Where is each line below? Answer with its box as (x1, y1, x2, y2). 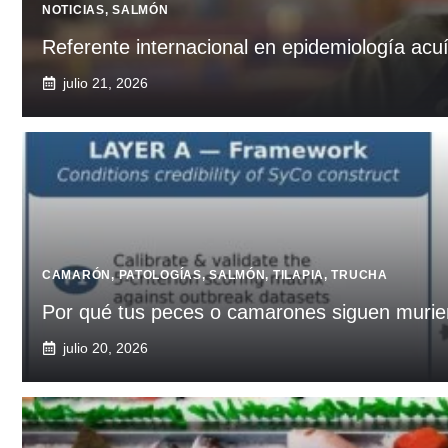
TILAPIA (272, 267, 324, 282)
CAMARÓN (42, 267, 112, 282)
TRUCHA (331, 267, 388, 282)
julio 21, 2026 (63, 74, 148, 91)
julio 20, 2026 (63, 339, 148, 356)
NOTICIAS (42, 2, 105, 17)
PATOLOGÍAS (118, 267, 202, 282)
